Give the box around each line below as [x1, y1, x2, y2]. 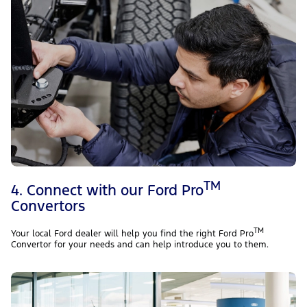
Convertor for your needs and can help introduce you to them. [11, 239, 269, 251]
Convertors [11, 197, 85, 216]
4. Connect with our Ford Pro [11, 180, 204, 199]
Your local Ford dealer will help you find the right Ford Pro [11, 228, 254, 240]
